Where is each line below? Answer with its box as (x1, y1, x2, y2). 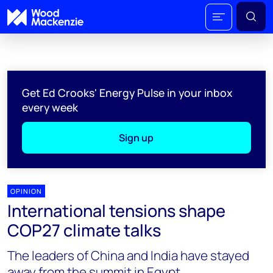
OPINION (10, 186, 42, 196)
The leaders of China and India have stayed (7, 247, 249, 264)
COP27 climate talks (7, 219, 161, 241)
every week (22, 100, 78, 115)
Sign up (119, 131, 154, 144)
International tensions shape (7, 199, 225, 222)
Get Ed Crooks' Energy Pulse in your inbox (22, 85, 232, 100)
